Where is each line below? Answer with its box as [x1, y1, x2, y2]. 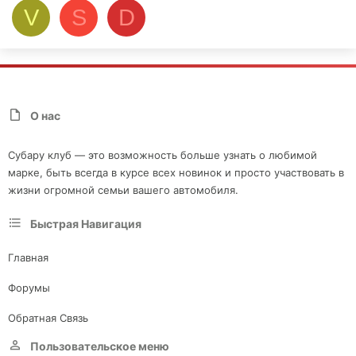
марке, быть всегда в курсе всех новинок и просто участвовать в [8, 166, 344, 180]
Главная [8, 250, 48, 264]
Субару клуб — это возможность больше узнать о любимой [8, 149, 317, 162]
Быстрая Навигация [30, 217, 141, 231]
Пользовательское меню [30, 339, 169, 354]
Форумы [8, 281, 50, 294]
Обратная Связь [8, 311, 88, 324]
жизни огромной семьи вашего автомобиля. [8, 184, 238, 197]
